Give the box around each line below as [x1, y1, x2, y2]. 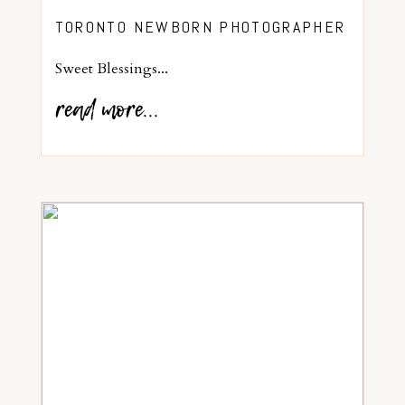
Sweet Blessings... [54, 58, 168, 79]
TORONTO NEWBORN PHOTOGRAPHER [54, 15, 346, 37]
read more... [54, 89, 159, 133]
